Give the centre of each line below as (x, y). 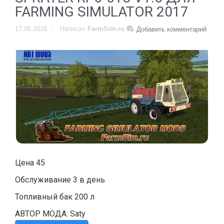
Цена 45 (30, 162)
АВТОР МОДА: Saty (50, 213)
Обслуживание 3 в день (60, 179)
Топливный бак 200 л (55, 196)
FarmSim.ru (106, 29)
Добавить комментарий (171, 29)
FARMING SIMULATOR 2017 (102, 12)
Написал (73, 29)
